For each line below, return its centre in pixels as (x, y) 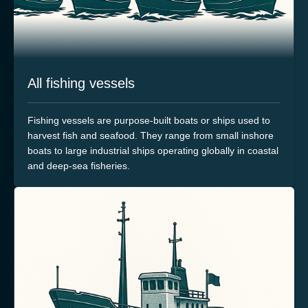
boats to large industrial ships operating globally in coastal (153, 151)
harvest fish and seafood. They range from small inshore (151, 136)
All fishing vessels (81, 84)
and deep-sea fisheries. (79, 166)
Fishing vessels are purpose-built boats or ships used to (149, 121)
